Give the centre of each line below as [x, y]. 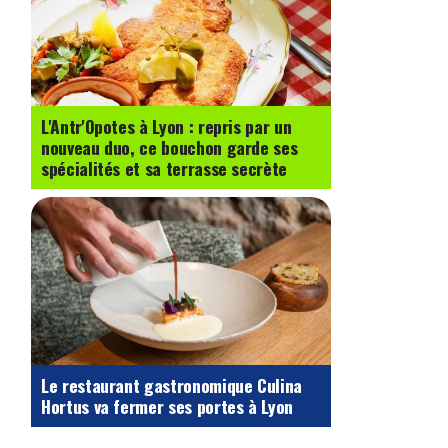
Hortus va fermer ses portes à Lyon [167, 406]
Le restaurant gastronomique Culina [172, 385]
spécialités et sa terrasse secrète [164, 167]
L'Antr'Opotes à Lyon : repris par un [166, 125]
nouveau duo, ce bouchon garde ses [169, 146]
